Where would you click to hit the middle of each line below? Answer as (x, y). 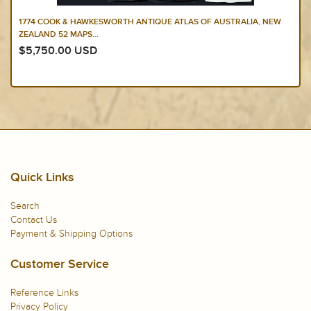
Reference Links (44, 293)
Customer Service (60, 265)
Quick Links (42, 178)
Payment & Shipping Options (72, 234)
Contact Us (34, 220)
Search (25, 206)
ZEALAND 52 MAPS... (59, 35)
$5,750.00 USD (58, 51)
